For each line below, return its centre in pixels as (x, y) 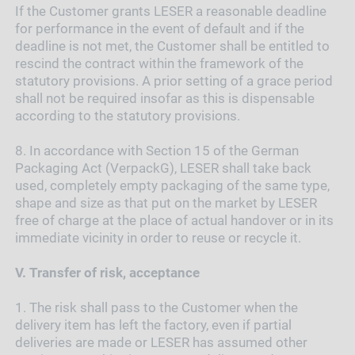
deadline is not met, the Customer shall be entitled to (172, 46)
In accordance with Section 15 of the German (164, 150)
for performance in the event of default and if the (159, 28)
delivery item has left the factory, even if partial (153, 324)
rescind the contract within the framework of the (159, 63)
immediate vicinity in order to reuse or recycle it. (158, 237)
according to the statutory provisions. (127, 115)
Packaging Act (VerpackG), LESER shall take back (163, 168)
